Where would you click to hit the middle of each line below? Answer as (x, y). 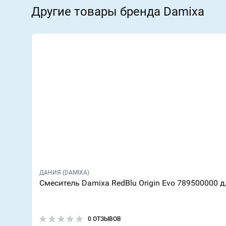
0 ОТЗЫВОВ (104, 219)
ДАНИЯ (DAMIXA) (64, 172)
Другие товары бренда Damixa (118, 11)
